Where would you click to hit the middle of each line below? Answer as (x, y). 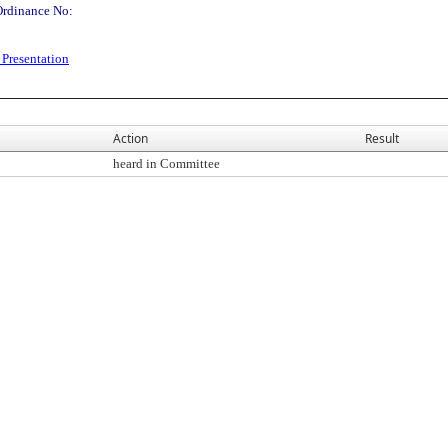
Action (130, 138)
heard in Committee (166, 163)
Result (382, 138)
